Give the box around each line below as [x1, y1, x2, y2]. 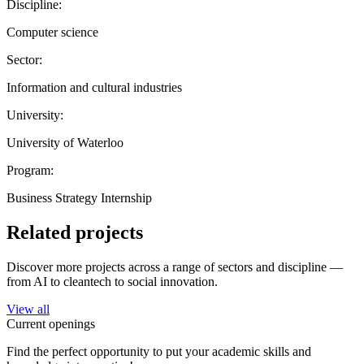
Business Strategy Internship [6, 190, 152, 205]
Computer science [6, 24, 98, 39]
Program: [6, 162, 54, 177]
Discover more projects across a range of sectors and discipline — [6, 259, 343, 274]
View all [6, 301, 50, 316]
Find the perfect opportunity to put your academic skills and [6, 344, 311, 358]
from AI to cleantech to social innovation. [6, 274, 218, 288]
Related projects [6, 221, 143, 243]
